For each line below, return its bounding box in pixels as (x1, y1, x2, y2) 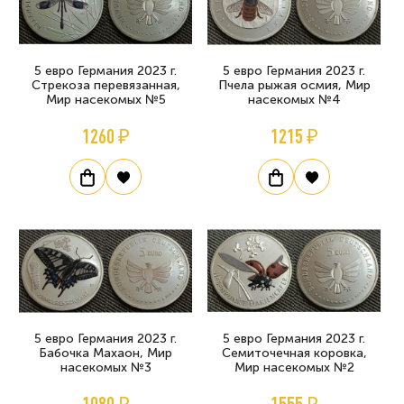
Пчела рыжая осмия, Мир (217, 77, 371, 93)
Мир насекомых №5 (45, 91, 166, 107)
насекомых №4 (247, 91, 341, 107)
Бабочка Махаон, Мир (39, 345, 172, 362)
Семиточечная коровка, (221, 345, 367, 362)
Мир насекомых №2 (234, 360, 354, 376)
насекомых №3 (60, 360, 151, 376)
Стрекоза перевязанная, (31, 77, 180, 93)
